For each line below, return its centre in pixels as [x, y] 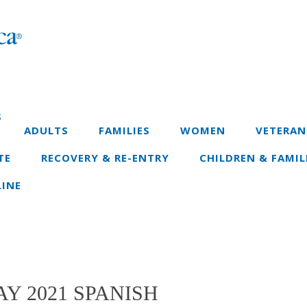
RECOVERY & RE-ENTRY [105, 157]
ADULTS [46, 130]
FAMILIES [124, 130]
